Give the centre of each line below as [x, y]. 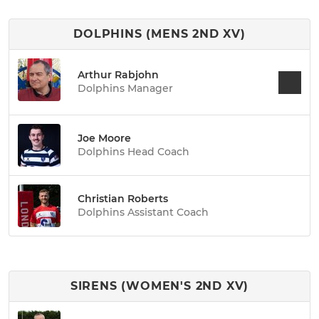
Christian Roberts [123, 198]
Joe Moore [104, 138]
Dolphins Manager [125, 88]
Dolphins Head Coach [134, 151]
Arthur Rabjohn [118, 75]
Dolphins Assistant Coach [143, 212]
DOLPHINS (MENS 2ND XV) [159, 34]
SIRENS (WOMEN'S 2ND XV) [159, 286]
